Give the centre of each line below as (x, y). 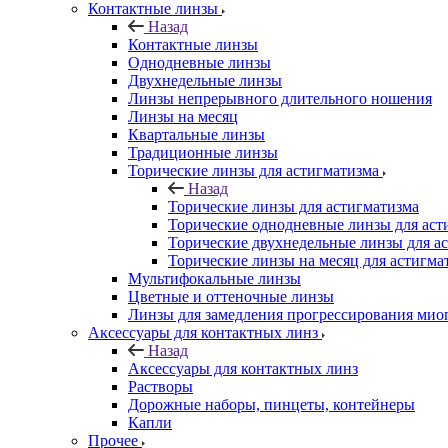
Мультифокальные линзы (214, 278)
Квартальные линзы (196, 134)
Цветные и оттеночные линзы (231, 296)
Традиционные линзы (203, 152)
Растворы (160, 386)
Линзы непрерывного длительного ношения (280, 98)
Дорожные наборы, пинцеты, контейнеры (271, 404)
